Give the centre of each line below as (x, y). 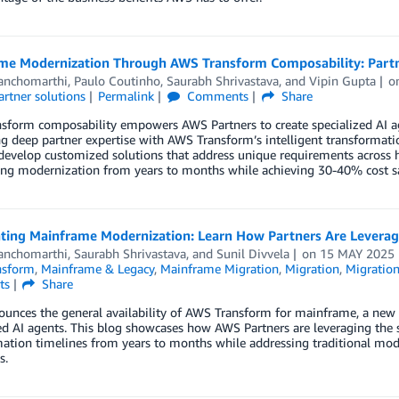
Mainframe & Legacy (97, 269)
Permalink (126, 96)
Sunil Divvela (252, 254)
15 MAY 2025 (358, 254)
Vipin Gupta (342, 81)
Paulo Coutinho (117, 81)
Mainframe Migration (219, 269)
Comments (216, 96)
